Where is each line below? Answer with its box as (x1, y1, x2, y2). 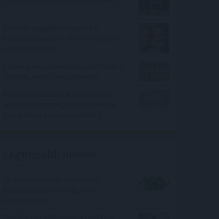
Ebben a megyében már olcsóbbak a (3, 61, 123, 71)
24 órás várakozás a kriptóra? (3, 174, 100, 184)
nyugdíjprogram (3, 43, 57, 53)
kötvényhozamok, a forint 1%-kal (3, 99, 116, 109)
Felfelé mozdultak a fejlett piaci (3, 88, 110, 99)
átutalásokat (3, 195, 47, 205)
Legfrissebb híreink (3, 146, 97, 162)
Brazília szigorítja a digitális (3, 184, 97, 195)
